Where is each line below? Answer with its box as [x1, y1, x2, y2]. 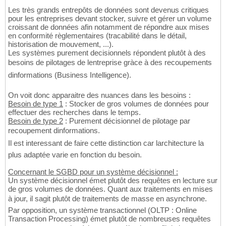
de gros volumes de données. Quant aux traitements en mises [8, 185, 213, 194]
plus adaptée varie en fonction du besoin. [8, 150, 142, 159]
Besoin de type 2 [8, 117, 63, 126]
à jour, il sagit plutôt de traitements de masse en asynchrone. [8, 194, 207, 203]
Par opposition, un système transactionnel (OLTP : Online [8, 206, 197, 215]
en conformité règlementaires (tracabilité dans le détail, [8, 31, 187, 40]
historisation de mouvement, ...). [8, 40, 114, 49]
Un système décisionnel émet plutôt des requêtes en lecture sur [8, 176, 217, 185]
